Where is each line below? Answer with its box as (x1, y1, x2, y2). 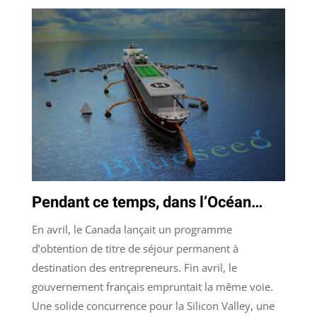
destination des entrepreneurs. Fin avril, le (31, 260, 237, 275)
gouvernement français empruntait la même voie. (31, 279, 273, 294)
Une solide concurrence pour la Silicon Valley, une (31, 299, 275, 313)
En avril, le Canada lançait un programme (31, 222, 232, 237)
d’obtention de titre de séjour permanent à (31, 241, 238, 256)
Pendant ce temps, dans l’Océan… (31, 191, 263, 214)
